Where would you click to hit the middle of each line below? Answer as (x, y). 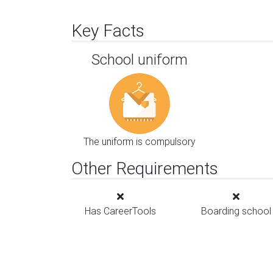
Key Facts (108, 30)
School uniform (139, 59)
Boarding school (236, 211)
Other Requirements (145, 168)
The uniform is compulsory (139, 141)
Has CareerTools (120, 211)
